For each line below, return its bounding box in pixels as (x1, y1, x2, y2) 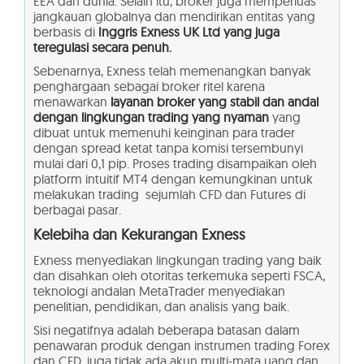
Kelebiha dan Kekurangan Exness (33, 225, 245, 245)
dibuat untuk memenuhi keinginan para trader (33, 124, 295, 141)
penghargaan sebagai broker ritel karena (33, 78, 265, 95)
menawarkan (33, 93, 110, 110)
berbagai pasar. (33, 201, 121, 219)
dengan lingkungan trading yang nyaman (33, 109, 269, 126)
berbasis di (33, 24, 98, 41)
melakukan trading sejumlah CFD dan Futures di (33, 186, 305, 203)
